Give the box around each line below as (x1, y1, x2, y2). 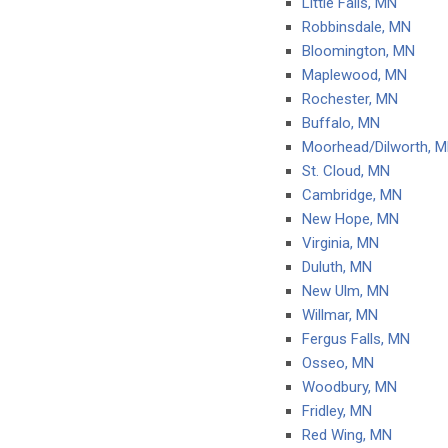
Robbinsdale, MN (302, 18, 411, 36)
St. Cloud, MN (302, 162, 390, 180)
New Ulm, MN (302, 282, 389, 300)
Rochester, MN (302, 90, 398, 108)
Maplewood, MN (302, 66, 407, 84)
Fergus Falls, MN (302, 330, 410, 348)
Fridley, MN (302, 402, 372, 420)
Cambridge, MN (302, 186, 402, 204)
